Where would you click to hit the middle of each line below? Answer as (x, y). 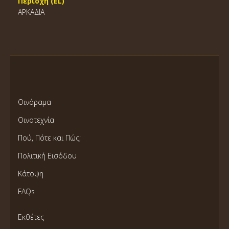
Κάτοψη (31, 174)
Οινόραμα (35, 102)
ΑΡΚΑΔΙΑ (31, 12)
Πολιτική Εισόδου (47, 156)
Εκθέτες (31, 217)
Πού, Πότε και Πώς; (49, 138)
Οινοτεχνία (36, 120)
